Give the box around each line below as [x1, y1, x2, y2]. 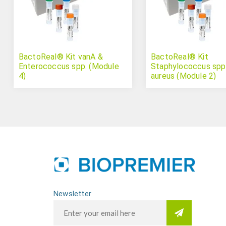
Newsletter [53, 189, 91, 199]
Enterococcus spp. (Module [18, 62, 119, 72]
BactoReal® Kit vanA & [18, 52, 103, 62]
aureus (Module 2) [150, 71, 216, 81]
